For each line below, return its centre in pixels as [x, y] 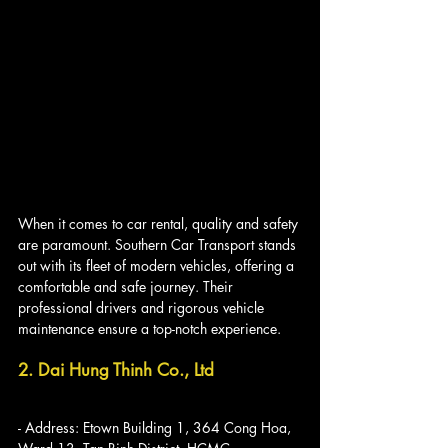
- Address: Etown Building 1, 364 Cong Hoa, [156, 428]
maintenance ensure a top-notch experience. [149, 329]
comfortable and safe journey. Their [127, 287]
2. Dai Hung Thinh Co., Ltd [116, 370]
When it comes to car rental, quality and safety [160, 224]
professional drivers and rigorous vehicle [143, 308]
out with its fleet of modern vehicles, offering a [158, 266]
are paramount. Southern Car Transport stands [159, 245]
